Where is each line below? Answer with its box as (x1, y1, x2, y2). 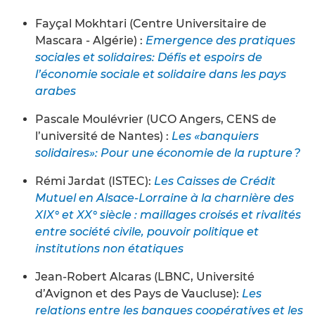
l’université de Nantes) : (35, 129, 172, 143)
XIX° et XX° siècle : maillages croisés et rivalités (35, 207, 301, 221)
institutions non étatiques (35, 241, 184, 255)
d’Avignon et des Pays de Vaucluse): (35, 286, 242, 300)
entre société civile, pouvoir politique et (35, 224, 259, 238)
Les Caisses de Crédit (154, 174, 276, 188)
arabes (35, 84, 76, 98)
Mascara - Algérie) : (35, 33, 146, 47)
